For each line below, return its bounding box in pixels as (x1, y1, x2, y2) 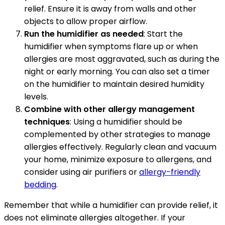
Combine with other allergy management (24, 103, 195, 116)
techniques (24, 116, 70, 128)
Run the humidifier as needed (24, 28, 144, 40)
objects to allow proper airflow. (24, 16, 147, 28)
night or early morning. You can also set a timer (24, 66, 210, 78)
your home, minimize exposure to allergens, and (24, 154, 211, 166)
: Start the (144, 28, 183, 40)
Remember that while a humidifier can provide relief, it (4, 199, 218, 211)
